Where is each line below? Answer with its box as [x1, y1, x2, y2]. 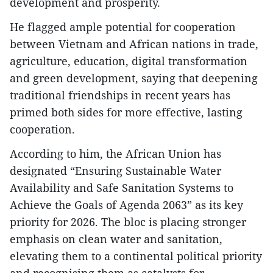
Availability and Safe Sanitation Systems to [10, 180, 233, 195]
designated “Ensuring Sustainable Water [10, 163, 221, 178]
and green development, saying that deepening [10, 71, 258, 85]
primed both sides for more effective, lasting [10, 105, 243, 119]
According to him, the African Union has [10, 146, 221, 161]
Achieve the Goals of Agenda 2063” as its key [10, 197, 243, 212]
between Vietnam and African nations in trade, [10, 37, 258, 51]
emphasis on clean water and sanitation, [10, 232, 222, 246]
